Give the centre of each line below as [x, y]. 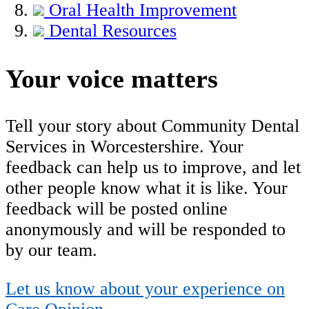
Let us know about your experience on [145, 288]
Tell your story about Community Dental [152, 126]
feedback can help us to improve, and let [153, 168]
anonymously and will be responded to [146, 230]
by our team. [54, 250]
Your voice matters [112, 79]
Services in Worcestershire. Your [124, 147]
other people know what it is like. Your [147, 188]
